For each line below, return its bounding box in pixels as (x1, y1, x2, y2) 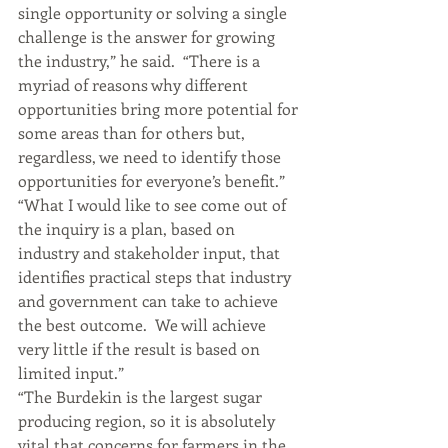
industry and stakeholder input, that (18, 242, 284, 263)
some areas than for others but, (18, 122, 249, 143)
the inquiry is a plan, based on (18, 218, 239, 239)
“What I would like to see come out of (18, 194, 290, 215)
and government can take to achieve (18, 290, 282, 311)
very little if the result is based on (18, 338, 264, 359)
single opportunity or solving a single (18, 2, 291, 23)
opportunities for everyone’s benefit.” (18, 170, 285, 191)
